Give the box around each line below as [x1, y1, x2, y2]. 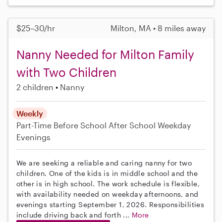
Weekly [16, 109, 43, 118]
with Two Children [16, 65, 116, 80]
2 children [16, 82, 54, 92]
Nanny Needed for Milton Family [16, 47, 194, 62]
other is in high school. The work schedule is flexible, [16, 179, 200, 188]
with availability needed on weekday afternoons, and [16, 190, 199, 199]
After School [109, 120, 156, 130]
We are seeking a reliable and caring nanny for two [16, 159, 192, 167]
